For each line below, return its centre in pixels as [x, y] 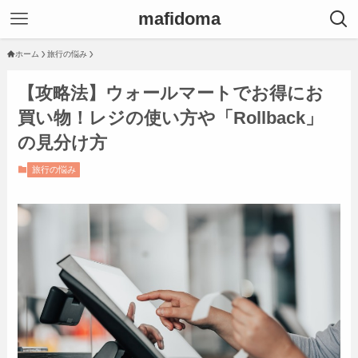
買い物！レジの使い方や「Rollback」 [171, 118]
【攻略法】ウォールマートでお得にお [171, 93]
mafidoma [179, 19]
